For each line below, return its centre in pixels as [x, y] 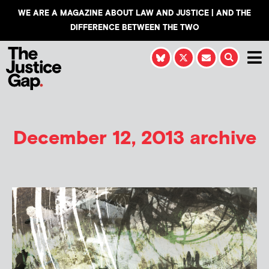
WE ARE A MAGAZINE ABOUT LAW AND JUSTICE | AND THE [134, 13]
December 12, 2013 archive [134, 138]
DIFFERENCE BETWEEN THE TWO [134, 28]
